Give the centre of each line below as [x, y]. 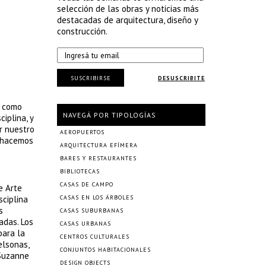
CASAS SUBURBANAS [92, 210]
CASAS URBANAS [85, 224]
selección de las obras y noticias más [128, 9]
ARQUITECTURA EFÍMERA [99, 145]
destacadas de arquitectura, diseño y [127, 20]
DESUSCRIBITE [181, 78]
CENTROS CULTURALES [95, 237]
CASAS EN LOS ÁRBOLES [97, 197]
